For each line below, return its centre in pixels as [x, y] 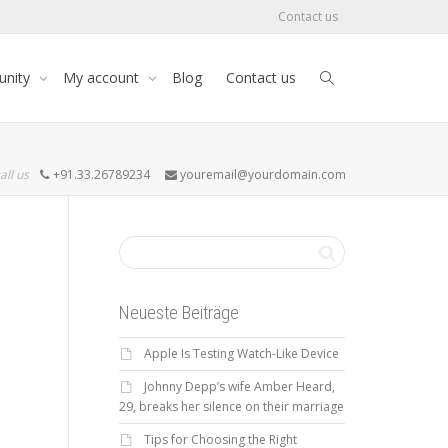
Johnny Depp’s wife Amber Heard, [239, 386]
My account [103, 77]
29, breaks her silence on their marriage [231, 406]
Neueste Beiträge [178, 312]
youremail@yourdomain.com [261, 174]
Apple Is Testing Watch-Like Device [241, 353]
